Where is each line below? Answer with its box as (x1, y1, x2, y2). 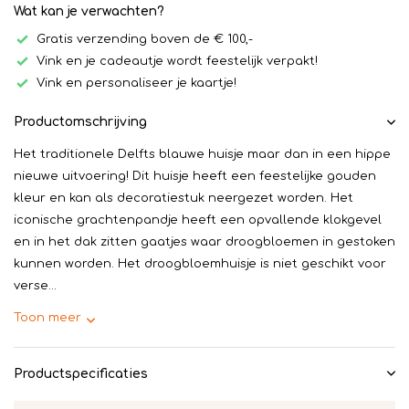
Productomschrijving (14, 115, 147, 129)
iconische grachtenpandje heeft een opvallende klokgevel (14, 214, 382, 226)
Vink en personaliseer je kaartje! (37, 76, 236, 89)
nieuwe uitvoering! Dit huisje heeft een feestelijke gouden (14, 170, 376, 183)
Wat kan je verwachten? (14, 5, 164, 18)
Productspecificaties (14, 367, 148, 381)
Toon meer (14, 311, 81, 324)
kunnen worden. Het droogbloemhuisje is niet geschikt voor (14, 257, 386, 270)
